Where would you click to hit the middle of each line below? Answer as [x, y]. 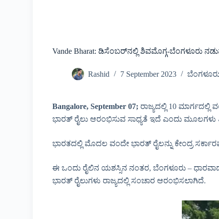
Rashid [99, 74]
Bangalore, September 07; [96, 107]
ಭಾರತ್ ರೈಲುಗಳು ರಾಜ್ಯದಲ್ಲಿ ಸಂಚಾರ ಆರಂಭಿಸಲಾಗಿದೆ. [129, 181]
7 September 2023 [149, 74]
